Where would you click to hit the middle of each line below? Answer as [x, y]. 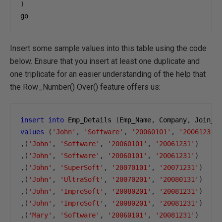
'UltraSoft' [82, 179]
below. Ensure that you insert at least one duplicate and [105, 61]
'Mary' [40, 215]
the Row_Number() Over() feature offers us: [85, 87]
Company [171, 120]
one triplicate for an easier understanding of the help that [108, 74]
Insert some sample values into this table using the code [108, 48]
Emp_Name [135, 120]
